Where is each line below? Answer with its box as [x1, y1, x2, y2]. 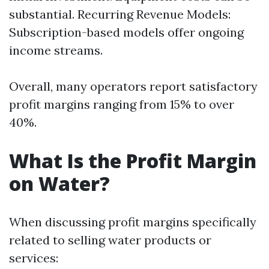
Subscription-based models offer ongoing [9, 25, 244, 40]
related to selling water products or [9, 232, 211, 247]
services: [9, 250, 58, 265]
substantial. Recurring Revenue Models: [9, 7, 231, 22]
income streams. [9, 43, 103, 58]
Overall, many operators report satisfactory [9, 79, 258, 94]
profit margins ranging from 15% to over [9, 97, 234, 112]
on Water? [9, 171, 110, 196]
